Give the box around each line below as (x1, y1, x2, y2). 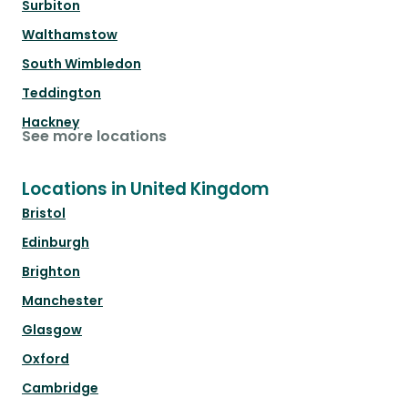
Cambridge (22, 379, 98, 398)
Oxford (22, 350, 69, 369)
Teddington (22, 84, 101, 103)
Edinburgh (22, 233, 89, 252)
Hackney (22, 113, 79, 132)
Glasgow (22, 321, 82, 340)
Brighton (22, 262, 80, 281)
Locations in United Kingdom (22, 177, 270, 202)
